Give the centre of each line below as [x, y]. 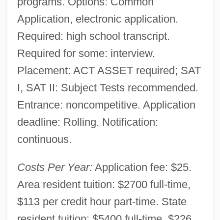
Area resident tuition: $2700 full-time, [104, 184]
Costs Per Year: [55, 167]
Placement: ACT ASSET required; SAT [109, 70]
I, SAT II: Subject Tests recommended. [108, 87]
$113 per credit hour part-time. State [102, 201]
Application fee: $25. [142, 167]
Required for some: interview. [86, 53]
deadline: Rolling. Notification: [87, 122]
